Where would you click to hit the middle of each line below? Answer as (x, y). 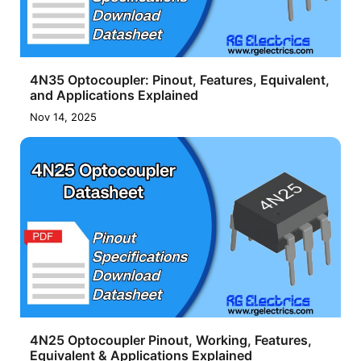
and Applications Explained (114, 95)
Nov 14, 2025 (63, 117)
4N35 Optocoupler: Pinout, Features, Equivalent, (180, 80)
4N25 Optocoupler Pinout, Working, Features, (171, 340)
